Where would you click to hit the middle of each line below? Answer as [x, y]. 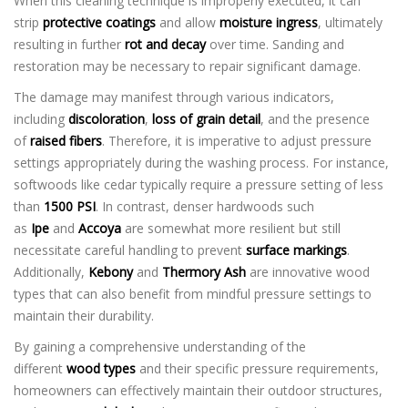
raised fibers [66, 140]
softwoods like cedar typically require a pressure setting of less [199, 184]
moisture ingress [269, 22]
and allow [188, 22]
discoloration [107, 118]
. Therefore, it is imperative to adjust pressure [237, 140]
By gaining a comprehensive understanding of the [160, 346]
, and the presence [315, 118]
